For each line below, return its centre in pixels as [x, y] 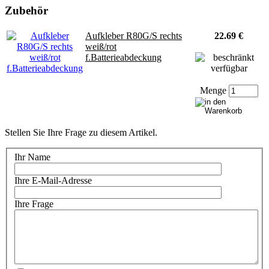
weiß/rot [101, 46]
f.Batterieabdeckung [123, 57]
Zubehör [26, 10]
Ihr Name [32, 157]
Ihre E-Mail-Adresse [53, 181]
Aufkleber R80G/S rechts [134, 35]
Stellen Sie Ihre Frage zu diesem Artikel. [81, 132]
